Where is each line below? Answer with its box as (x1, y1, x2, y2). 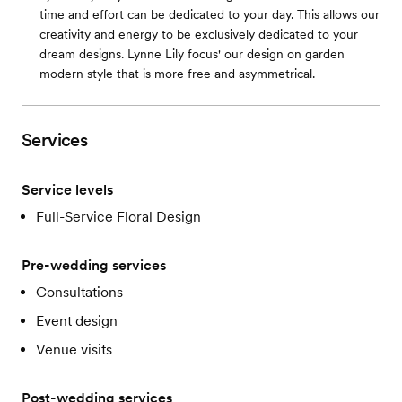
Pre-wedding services (22, 257, 166, 274)
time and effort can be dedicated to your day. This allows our (39, 7, 380, 22)
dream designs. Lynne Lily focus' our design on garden (39, 47, 345, 61)
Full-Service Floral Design (36, 208, 201, 225)
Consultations (36, 284, 123, 301)
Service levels (22, 181, 113, 198)
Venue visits (36, 341, 112, 358)
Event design (36, 312, 118, 329)
